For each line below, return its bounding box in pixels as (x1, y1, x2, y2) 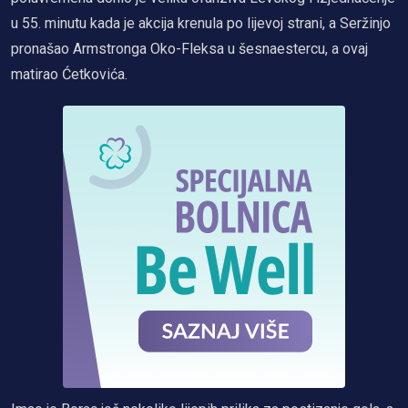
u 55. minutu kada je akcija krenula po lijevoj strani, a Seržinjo (11, 14, 391, 32)
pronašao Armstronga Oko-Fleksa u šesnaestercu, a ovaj (11, 39, 368, 57)
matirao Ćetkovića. (11, 65, 127, 83)
